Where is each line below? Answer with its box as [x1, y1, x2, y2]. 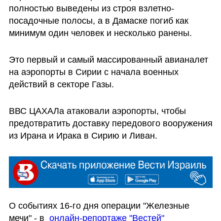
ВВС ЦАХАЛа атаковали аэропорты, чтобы [8, 106, 186, 116]
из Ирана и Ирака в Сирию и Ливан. [8, 130, 157, 141]
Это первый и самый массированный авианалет [8, 55, 208, 65]
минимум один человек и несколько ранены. [8, 28, 192, 38]
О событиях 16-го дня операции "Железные [8, 200, 189, 211]
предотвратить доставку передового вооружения [8, 118, 213, 128]
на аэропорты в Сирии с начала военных [8, 67, 179, 77]
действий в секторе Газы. [8, 79, 116, 90]
